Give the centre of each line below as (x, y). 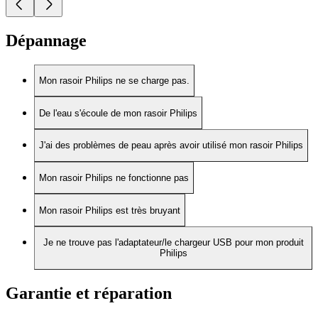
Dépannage (46, 40)
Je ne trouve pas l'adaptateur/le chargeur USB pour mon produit (173, 243)
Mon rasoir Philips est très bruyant (110, 210)
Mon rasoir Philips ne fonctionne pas (114, 178)
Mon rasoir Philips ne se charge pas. (114, 81)
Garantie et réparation (89, 293)
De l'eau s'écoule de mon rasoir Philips (118, 113)
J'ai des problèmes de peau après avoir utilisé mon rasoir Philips (171, 146)
